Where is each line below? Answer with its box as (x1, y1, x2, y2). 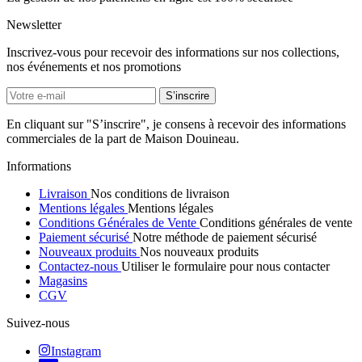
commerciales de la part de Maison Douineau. (6, 132, 239, 146)
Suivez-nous (6, 316, 69, 330)
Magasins (39, 274, 87, 288)
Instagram (51, 344, 101, 359)
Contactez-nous (39, 259, 121, 274)
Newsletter (6, 18, 61, 32)
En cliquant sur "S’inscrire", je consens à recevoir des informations (6, 117, 346, 132)
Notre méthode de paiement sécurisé (133, 230, 317, 245)
